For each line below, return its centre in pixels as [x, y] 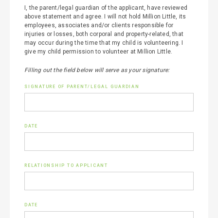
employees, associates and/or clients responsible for [99, 25]
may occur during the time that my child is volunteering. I [104, 43]
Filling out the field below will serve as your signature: [97, 70]
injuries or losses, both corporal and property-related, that [104, 34]
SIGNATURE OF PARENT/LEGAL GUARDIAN [82, 87]
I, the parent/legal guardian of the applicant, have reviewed [106, 8]
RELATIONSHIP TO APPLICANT [66, 165]
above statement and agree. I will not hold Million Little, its [105, 17]
